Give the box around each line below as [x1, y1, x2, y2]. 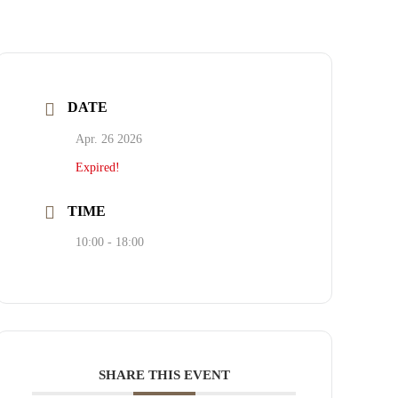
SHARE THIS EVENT [98, 368, 230, 382]
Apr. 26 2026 [76, 131, 143, 146]
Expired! [76, 160, 121, 174]
